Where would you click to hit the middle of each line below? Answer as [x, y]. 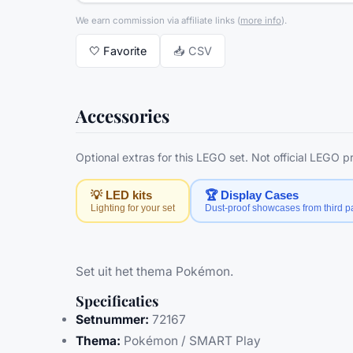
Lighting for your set [133, 208]
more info [261, 21]
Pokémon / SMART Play [191, 341]
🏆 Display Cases [252, 195]
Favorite [125, 50]
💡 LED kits [122, 195]
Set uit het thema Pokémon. [154, 271]
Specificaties [117, 301]
